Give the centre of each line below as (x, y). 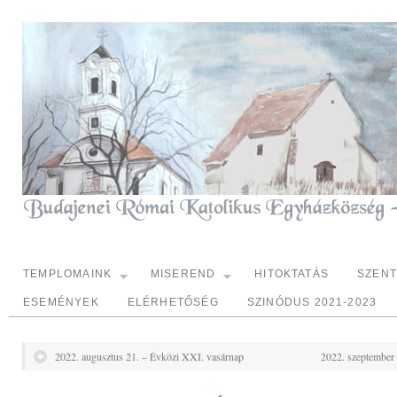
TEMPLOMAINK (68, 274)
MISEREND (183, 274)
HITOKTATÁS (292, 274)
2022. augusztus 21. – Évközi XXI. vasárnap (149, 356)
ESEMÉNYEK (61, 302)
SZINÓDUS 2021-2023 (312, 302)
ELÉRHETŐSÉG (173, 302)
